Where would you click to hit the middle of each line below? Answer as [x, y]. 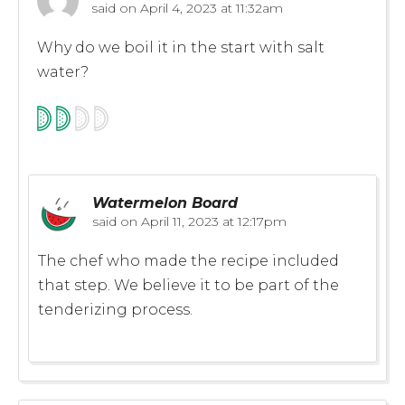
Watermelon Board [165, 202]
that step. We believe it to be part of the [188, 285]
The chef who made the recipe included [188, 260]
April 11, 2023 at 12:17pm [212, 221]
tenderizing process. [115, 309]
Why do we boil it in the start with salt [181, 47]
